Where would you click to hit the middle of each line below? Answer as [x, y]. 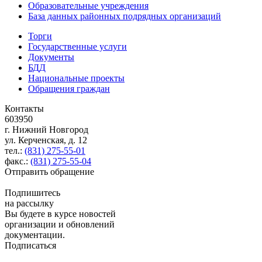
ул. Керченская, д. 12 [46, 140]
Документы [51, 57]
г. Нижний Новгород [46, 129]
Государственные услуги [77, 46]
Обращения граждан [69, 88]
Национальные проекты [76, 78]
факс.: [18, 161]
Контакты [24, 108]
